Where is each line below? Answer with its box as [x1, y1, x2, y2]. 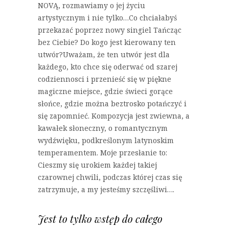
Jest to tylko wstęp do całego [38, 211, 163, 225]
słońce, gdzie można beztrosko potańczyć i [38, 98, 187, 108]
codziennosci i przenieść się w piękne [38, 74, 171, 84]
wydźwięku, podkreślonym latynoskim [38, 135, 174, 145]
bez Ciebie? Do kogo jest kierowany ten [38, 37, 176, 47]
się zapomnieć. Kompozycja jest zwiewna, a [38, 110, 190, 121]
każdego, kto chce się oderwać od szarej [38, 61, 177, 72]
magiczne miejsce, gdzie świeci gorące [38, 86, 173, 96]
